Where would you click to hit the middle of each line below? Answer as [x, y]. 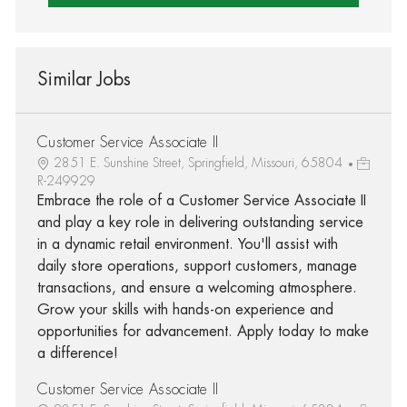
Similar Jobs [84, 79]
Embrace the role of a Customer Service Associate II [201, 200]
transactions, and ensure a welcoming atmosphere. [197, 288]
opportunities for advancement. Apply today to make [203, 331]
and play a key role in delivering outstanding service [200, 222]
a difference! [77, 353]
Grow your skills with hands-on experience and [185, 309]
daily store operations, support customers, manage [197, 266]
